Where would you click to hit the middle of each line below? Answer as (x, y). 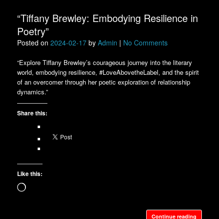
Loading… (40, 187)
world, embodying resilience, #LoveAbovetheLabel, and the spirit (108, 72)
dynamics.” (33, 92)
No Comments (145, 43)
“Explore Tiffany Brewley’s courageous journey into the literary (105, 63)
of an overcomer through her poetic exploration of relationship (104, 82)
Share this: (32, 113)
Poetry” (33, 31)
